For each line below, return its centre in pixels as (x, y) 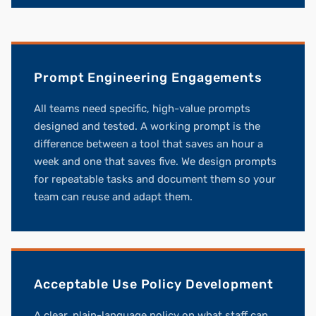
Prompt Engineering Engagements (148, 78)
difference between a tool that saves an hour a (148, 144)
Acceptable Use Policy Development (154, 285)
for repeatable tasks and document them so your (155, 180)
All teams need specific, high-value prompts (142, 109)
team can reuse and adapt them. (113, 197)
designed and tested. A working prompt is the (147, 127)
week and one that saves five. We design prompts (155, 162)
